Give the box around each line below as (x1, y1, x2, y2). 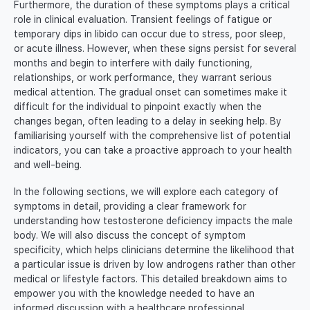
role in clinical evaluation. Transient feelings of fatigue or (14, 14, 272, 26)
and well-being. (14, 159, 82, 171)
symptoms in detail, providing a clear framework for (14, 201, 246, 212)
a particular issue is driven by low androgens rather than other (14, 259, 295, 271)
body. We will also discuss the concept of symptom (14, 230, 246, 241)
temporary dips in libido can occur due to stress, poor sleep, (14, 28, 286, 40)
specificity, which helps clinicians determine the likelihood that (14, 244, 295, 256)
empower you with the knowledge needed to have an (14, 288, 255, 300)
